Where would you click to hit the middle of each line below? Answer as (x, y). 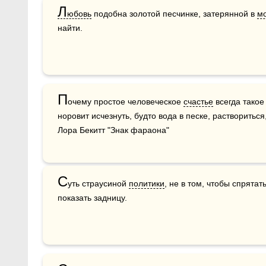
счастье (198, 102)
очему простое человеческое (126, 102)
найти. (70, 28)
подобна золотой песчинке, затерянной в (174, 14)
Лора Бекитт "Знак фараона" (113, 130)
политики (147, 183)
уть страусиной (98, 183)
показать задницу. (92, 198)
